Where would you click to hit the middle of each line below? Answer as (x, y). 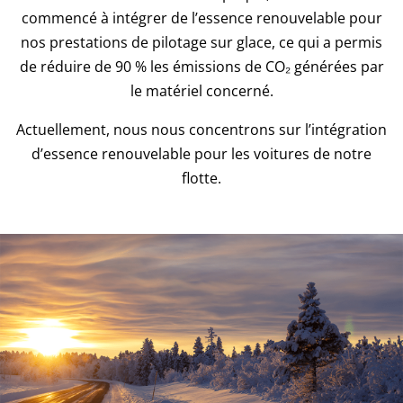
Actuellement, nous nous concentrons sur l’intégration (201, 130)
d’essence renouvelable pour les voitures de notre (201, 154)
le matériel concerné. (201, 91)
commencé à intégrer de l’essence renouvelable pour (201, 18)
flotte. (201, 179)
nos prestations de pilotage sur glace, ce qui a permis (201, 43)
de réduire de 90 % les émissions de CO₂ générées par (201, 67)
